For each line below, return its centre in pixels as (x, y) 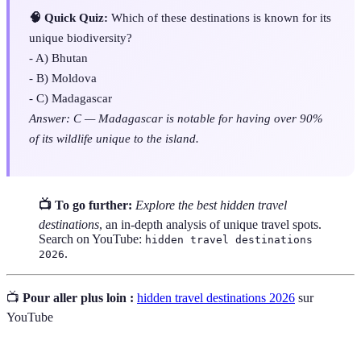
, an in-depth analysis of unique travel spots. (210, 225)
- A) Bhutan (58, 57)
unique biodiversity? (81, 37)
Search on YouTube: (92, 239)
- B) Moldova (63, 77)
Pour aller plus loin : (78, 298)
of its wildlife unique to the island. (114, 138)
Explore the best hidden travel (211, 205)
